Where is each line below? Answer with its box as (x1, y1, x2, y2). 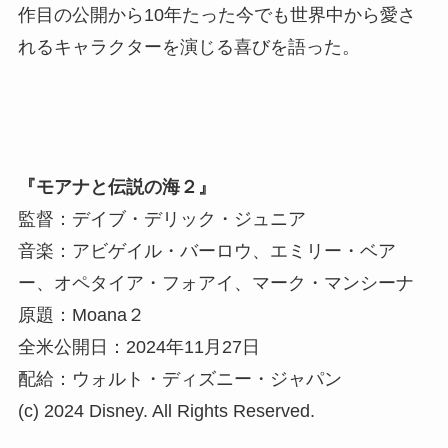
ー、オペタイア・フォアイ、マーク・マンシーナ (17, 272, 414, 293)
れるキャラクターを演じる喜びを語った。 (17, 37, 360, 57)
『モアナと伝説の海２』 (17, 176, 216, 197)
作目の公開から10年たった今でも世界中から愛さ (17, 5, 416, 25)
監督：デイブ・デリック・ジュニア (17, 208, 306, 229)
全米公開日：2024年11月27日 (17, 336, 260, 357)
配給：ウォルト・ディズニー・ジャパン (17, 368, 342, 389)
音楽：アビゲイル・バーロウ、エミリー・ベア (17, 240, 396, 261)
